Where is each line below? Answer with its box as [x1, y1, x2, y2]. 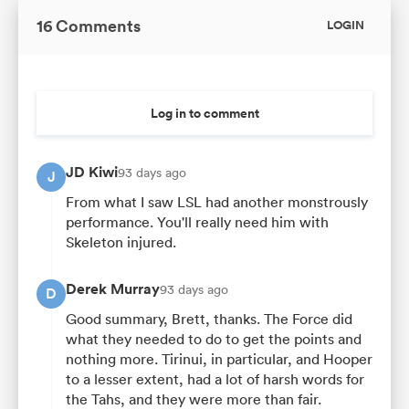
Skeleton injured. [66, 232, 176, 251]
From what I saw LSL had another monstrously [66, 192, 368, 211]
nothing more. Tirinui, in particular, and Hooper [66, 349, 372, 368]
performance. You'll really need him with [66, 212, 329, 231]
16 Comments [37, 14, 141, 37]
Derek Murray [66, 278, 160, 299]
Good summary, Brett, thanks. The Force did [66, 309, 352, 328]
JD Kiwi [66, 162, 118, 182]
